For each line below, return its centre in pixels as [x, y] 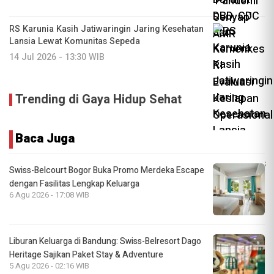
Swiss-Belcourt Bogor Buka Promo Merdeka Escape [107, 170]
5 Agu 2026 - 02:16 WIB [49, 266]
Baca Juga [45, 138]
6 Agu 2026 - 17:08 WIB [49, 195]
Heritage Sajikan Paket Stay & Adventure [86, 254]
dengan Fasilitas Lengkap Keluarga [74, 183]
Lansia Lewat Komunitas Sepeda [75, 41]
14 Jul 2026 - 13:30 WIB [57, 57]
